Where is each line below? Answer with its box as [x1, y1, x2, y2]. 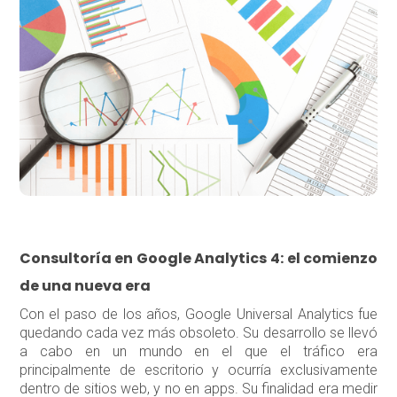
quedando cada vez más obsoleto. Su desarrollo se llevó [19, 324, 378, 342]
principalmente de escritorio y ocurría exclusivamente [19, 362, 378, 379]
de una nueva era [19, 276, 151, 297]
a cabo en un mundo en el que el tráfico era [19, 343, 378, 361]
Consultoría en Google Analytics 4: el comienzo [19, 248, 378, 269]
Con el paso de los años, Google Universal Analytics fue [19, 306, 378, 323]
